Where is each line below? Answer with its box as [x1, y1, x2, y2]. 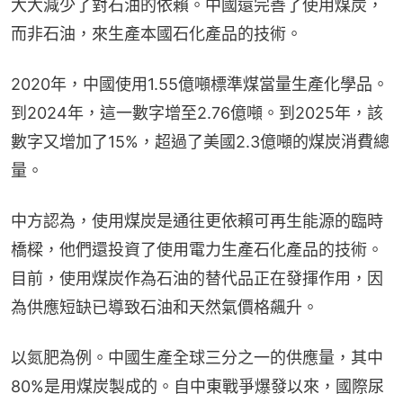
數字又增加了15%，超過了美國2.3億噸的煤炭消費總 [11, 131, 390, 151]
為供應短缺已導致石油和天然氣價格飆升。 [11, 297, 318, 317]
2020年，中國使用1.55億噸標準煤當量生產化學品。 [11, 74, 389, 94]
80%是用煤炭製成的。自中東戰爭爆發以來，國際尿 [11, 376, 384, 396]
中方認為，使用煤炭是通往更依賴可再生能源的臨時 [11, 210, 383, 230]
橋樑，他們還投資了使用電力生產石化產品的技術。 [11, 239, 383, 259]
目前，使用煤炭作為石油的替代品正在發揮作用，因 [11, 268, 383, 288]
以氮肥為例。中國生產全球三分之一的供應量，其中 [11, 347, 383, 367]
